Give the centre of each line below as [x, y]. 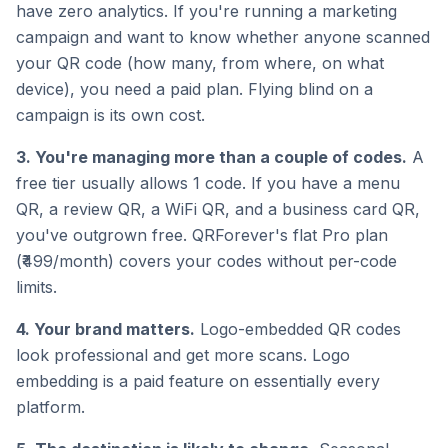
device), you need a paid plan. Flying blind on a [194, 89]
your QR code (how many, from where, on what [200, 63]
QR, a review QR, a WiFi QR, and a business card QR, [218, 209]
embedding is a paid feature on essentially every [198, 381]
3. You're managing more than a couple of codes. [211, 157]
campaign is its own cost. [110, 115]
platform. [50, 407]
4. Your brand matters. [105, 329]
